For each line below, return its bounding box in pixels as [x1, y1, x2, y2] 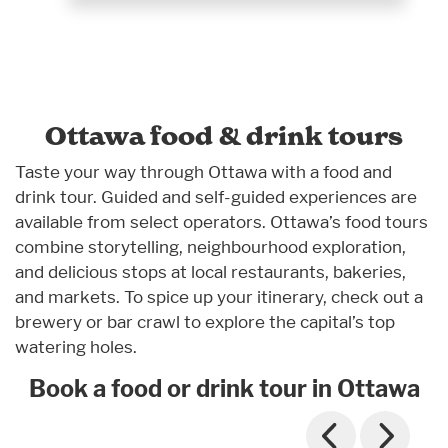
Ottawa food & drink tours [45, 120, 403, 153]
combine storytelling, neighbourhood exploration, [15, 236, 406, 258]
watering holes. [15, 336, 137, 358]
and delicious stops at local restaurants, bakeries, [15, 261, 406, 283]
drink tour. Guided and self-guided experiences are [15, 186, 417, 208]
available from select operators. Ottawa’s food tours [15, 211, 428, 233]
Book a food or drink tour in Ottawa [28, 374, 420, 404]
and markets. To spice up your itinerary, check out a [15, 286, 423, 308]
